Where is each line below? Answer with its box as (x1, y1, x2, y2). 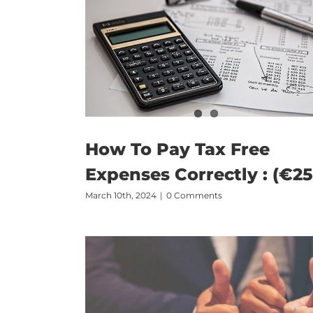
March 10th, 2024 (85, 190, 156, 201)
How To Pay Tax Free (85, 139, 270, 160)
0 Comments (166, 190, 222, 201)
